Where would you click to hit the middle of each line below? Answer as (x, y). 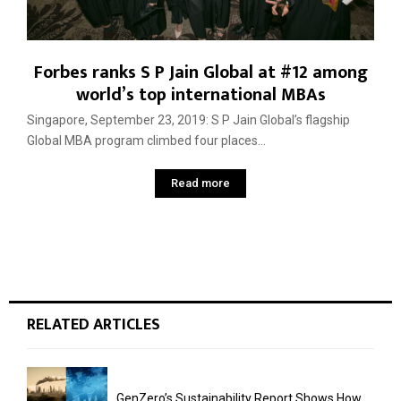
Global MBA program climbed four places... (146, 140)
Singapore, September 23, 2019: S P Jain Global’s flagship (188, 119)
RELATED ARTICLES (94, 324)
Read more (200, 183)
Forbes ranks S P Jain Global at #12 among (200, 72)
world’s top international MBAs (200, 94)
